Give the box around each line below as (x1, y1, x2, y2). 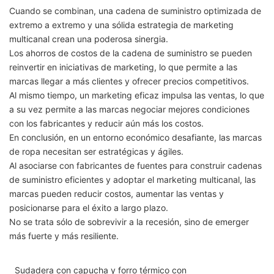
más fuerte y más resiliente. (9, 231, 119, 242)
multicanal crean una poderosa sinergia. (9, 34, 168, 45)
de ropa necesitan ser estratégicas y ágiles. (9, 146, 183, 157)
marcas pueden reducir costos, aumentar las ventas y (9, 188, 224, 199)
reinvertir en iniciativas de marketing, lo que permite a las (9, 62, 237, 73)
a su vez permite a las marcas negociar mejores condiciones (9, 104, 250, 115)
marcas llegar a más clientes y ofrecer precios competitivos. (9, 76, 249, 87)
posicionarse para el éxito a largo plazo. (9, 202, 168, 213)
